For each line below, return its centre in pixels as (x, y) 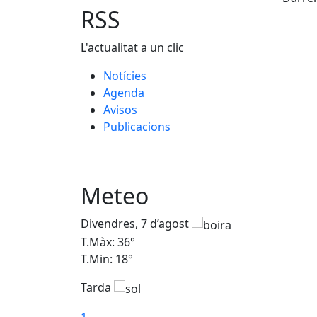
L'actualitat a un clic (132, 47)
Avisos (120, 110)
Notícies (125, 76)
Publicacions (137, 127)
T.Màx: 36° (108, 242)
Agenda (124, 93)
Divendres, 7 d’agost (136, 224)
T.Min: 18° (107, 259)
